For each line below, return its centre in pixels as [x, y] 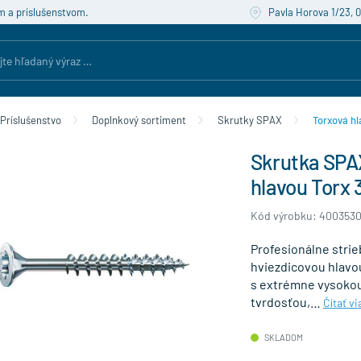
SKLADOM [282, 337]
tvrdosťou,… [286, 302]
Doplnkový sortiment [139, 120]
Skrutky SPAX [249, 120]
